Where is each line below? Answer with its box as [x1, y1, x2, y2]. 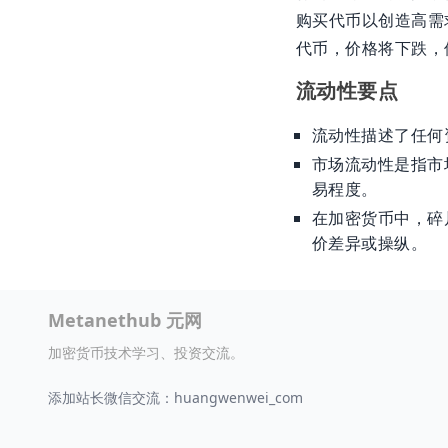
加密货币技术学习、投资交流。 [48, 342, 244, 362]
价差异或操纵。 [312, 231, 428, 254]
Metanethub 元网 [48, 307, 202, 332]
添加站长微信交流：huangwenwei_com [48, 387, 303, 407]
